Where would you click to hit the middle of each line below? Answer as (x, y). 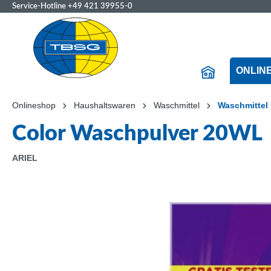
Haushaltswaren (105, 105)
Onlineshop (34, 105)
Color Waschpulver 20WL (137, 134)
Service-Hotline (40, 6)
